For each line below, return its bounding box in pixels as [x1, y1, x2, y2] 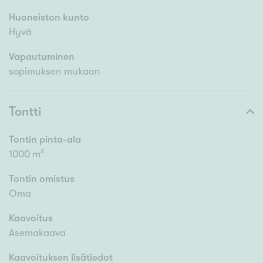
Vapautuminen [9, 51, 75, 63]
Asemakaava [9, 227, 66, 239]
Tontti [9, 104, 41, 119]
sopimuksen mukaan [9, 66, 100, 77]
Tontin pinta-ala [9, 134, 81, 146]
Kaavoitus [9, 213, 53, 224]
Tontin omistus [9, 173, 75, 185]
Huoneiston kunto [9, 12, 89, 23]
